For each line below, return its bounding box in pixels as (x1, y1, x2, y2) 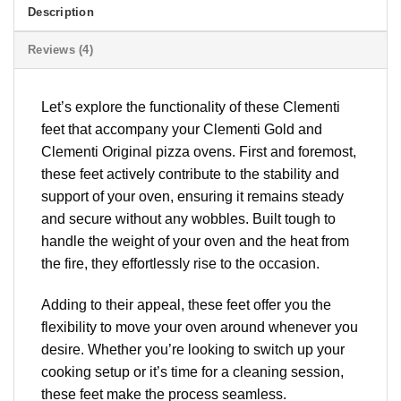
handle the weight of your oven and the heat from (41, 233, 349, 249)
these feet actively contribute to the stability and (41, 166, 339, 182)
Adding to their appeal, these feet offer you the (41, 296, 331, 312)
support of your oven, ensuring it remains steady (41, 188, 344, 204)
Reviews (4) (28, 42, 93, 56)
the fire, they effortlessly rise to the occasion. (41, 255, 320, 271)
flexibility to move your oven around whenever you (41, 319, 358, 335)
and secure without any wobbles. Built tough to (41, 210, 336, 226)
